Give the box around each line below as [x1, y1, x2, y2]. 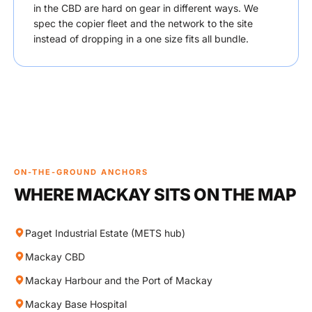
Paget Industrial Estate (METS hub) [25, 227, 185, 239]
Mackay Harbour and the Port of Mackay [25, 274, 212, 286]
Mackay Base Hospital [25, 298, 127, 310]
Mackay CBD [25, 251, 85, 263]
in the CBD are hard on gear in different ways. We [33, 2, 258, 14]
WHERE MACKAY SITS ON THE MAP [14, 185, 297, 205]
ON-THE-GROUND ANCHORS [14, 167, 148, 177]
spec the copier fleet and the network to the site [33, 17, 253, 29]
